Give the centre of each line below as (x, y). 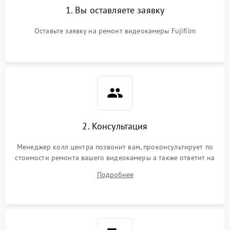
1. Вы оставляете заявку (115, 10)
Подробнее (115, 174)
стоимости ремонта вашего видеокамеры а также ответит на (115, 157)
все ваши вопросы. (115, 168)
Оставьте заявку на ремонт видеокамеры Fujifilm (115, 31)
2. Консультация (115, 126)
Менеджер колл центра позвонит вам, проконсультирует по (115, 147)
